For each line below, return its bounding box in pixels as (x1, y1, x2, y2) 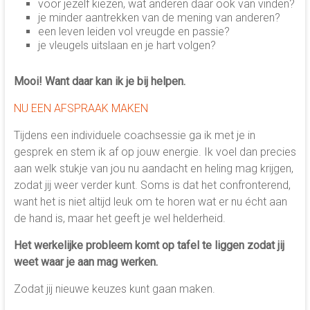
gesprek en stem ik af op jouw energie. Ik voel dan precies (13, 145, 296, 159)
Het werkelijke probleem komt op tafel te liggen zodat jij (13, 239, 284, 253)
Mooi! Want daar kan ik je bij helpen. (13, 75, 185, 89)
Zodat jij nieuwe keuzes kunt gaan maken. (13, 282, 215, 296)
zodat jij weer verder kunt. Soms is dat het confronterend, (13, 179, 291, 192)
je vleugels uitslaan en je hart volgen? (37, 39, 216, 53)
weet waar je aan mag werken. (13, 255, 158, 269)
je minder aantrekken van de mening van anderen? (37, 11, 280, 25)
